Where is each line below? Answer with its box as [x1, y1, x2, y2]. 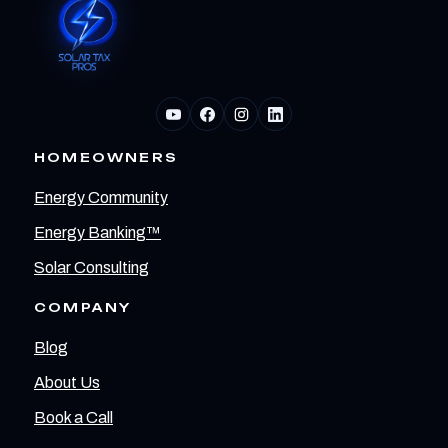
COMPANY [34, 300, 132, 316]
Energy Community [34, 189, 168, 207]
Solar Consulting [34, 259, 149, 277]
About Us [34, 374, 100, 392]
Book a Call [34, 409, 113, 427]
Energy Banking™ [34, 224, 161, 242]
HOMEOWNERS [34, 150, 178, 166]
